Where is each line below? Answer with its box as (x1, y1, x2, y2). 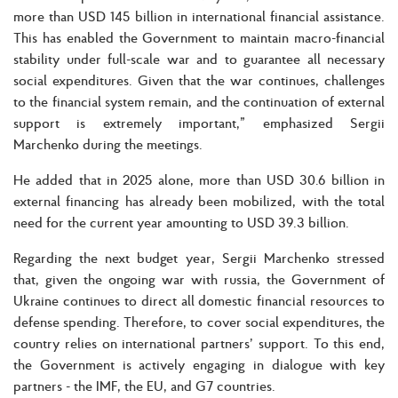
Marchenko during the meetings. (13, 134, 203, 153)
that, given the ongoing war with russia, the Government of (13, 269, 385, 288)
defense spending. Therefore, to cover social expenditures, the (13, 312, 385, 330)
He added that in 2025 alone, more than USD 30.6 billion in (13, 170, 385, 188)
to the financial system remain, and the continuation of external (13, 92, 385, 110)
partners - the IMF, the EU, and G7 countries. (13, 376, 275, 394)
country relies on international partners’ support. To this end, (13, 333, 385, 352)
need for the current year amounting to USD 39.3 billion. (13, 212, 349, 231)
